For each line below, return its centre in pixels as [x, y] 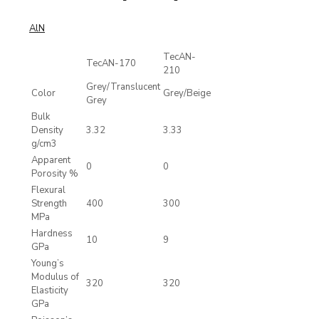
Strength [49, 203]
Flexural [48, 190]
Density [47, 130]
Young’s [48, 263]
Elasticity [50, 290]
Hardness [52, 233]
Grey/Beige [187, 93]
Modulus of [55, 277]
